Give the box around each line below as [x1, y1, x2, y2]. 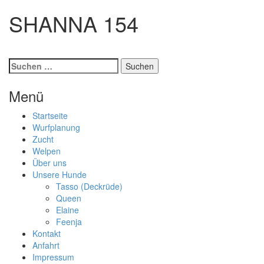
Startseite [32, 110, 68, 121]
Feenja [56, 216, 82, 227]
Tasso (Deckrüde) [56, 180, 123, 192]
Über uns [32, 157, 67, 169]
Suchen [8, 58, 39, 70]
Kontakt [32, 227, 61, 239]
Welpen [32, 145, 61, 157]
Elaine [56, 204, 79, 216]
